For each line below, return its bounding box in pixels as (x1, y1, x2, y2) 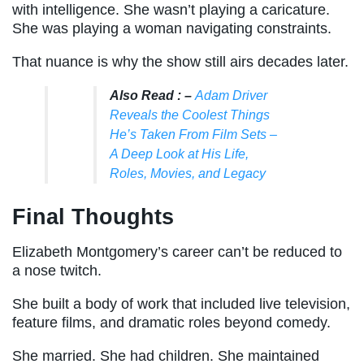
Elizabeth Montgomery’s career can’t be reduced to (12, 243, 342, 260)
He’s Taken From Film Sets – (110, 128, 277, 142)
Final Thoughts (12, 204, 174, 229)
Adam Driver (195, 89, 267, 103)
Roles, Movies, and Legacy (110, 167, 266, 181)
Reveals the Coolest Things (110, 108, 270, 123)
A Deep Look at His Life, (110, 147, 249, 162)
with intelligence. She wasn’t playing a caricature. (12, 2, 330, 19)
